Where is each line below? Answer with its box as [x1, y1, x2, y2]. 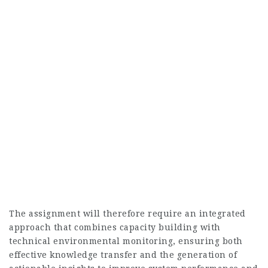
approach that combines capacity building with [9, 223, 221, 232]
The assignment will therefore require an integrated [9, 209, 246, 218]
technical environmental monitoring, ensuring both [9, 236, 243, 246]
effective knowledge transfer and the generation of [9, 250, 237, 260]
